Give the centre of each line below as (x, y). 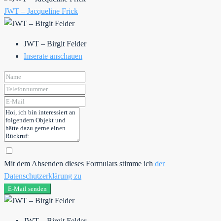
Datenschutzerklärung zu (43, 176)
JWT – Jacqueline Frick (41, 11)
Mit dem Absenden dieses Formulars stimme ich (79, 164)
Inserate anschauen (53, 56)
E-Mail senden (27, 189)
